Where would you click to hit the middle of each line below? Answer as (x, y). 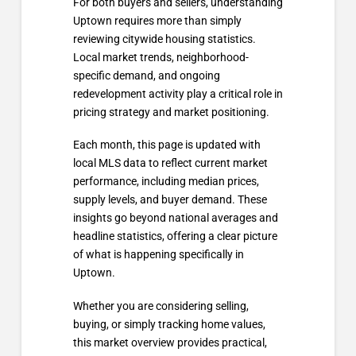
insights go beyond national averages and (175, 218)
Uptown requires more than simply (157, 21)
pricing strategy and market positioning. (171, 112)
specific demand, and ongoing (146, 76)
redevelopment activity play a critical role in (178, 94)
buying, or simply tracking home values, (169, 324)
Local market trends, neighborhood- (161, 58)
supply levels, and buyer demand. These (170, 200)
